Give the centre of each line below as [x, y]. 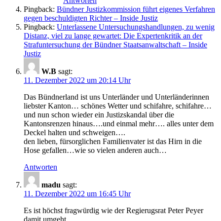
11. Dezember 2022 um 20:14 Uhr [77, 80]
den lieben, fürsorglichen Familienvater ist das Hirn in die [113, 141]
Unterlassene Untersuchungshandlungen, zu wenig [136, 27]
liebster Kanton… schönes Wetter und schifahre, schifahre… [118, 106]
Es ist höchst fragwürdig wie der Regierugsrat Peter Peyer [113, 210]
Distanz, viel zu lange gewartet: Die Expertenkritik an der [113, 36]
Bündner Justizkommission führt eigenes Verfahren [136, 9]
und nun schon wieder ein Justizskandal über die [99, 114]
